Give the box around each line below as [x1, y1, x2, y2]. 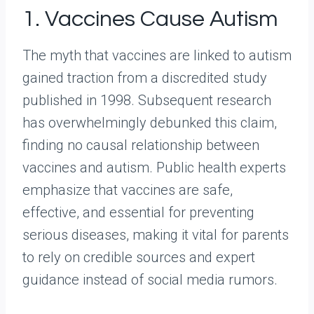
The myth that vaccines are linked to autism [22, 47, 292, 64]
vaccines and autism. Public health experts [22, 159, 286, 177]
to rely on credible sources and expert [22, 249, 255, 266]
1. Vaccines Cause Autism [22, 8, 278, 32]
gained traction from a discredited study [22, 69, 267, 87]
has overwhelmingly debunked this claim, [22, 114, 277, 132]
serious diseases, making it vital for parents [22, 226, 289, 244]
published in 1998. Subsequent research [22, 92, 271, 109]
